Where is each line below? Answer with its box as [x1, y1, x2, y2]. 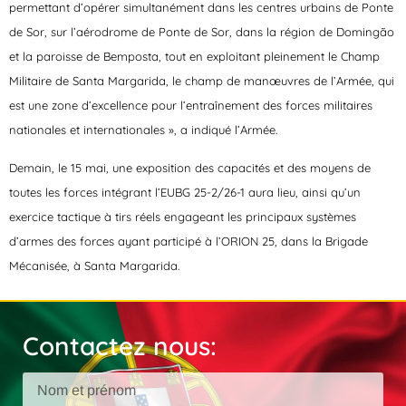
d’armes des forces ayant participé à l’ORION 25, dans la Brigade [9, 233, 368, 248]
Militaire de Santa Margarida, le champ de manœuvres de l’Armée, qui [9, 73, 394, 89]
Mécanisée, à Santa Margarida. [9, 257, 179, 273]
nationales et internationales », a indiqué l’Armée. [9, 122, 277, 138]
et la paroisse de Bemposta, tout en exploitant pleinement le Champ [9, 49, 380, 64]
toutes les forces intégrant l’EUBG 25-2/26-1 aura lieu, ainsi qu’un [9, 184, 361, 199]
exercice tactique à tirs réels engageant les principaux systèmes [9, 208, 356, 224]
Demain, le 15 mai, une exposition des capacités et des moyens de [9, 159, 371, 175]
